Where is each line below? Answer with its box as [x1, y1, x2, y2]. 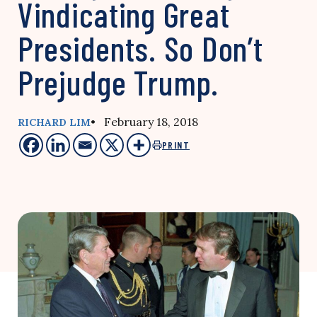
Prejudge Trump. [18, 62, 219, 103]
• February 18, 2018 [91, 115, 198, 129]
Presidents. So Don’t [18, 28, 263, 69]
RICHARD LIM [18, 116, 91, 129]
